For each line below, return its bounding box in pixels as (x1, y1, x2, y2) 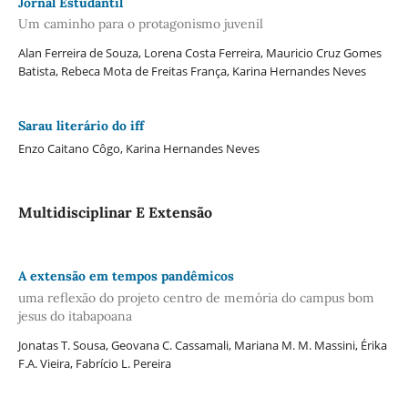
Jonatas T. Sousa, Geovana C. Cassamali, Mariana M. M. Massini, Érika (17, 336, 387, 353)
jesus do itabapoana (17, 307, 132, 324)
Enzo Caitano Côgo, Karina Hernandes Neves (17, 140, 260, 158)
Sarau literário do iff (17, 117, 144, 135)
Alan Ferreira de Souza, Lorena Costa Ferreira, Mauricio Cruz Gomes (17, 45, 382, 62)
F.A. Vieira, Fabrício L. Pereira (17, 354, 171, 372)
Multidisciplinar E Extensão (17, 203, 212, 222)
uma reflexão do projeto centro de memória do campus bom (17, 289, 374, 306)
